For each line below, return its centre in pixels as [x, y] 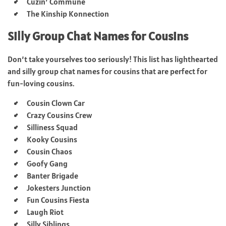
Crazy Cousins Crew [59, 115]
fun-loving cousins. [41, 83]
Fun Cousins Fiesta [58, 200]
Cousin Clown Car [56, 103]
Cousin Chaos [49, 151]
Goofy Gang [47, 163]
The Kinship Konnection [68, 13]
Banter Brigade [52, 175]
